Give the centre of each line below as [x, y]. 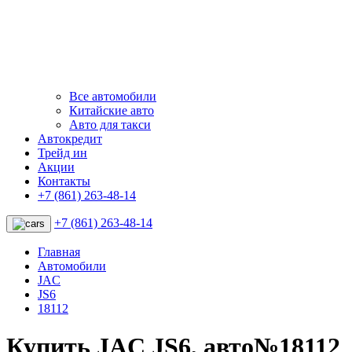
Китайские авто [112, 110]
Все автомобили [113, 96]
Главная [59, 251]
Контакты [64, 181]
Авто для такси [110, 124]
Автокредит [70, 138]
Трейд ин [62, 152]
